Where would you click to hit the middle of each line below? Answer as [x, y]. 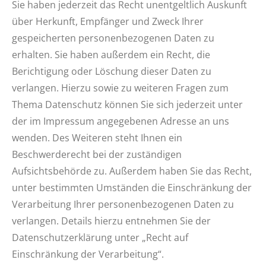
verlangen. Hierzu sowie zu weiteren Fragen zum [120, 88]
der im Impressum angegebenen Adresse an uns [121, 121]
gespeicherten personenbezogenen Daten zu [113, 38]
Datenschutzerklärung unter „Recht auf [100, 237]
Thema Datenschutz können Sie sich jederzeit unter [127, 104]
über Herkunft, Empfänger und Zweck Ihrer [108, 21]
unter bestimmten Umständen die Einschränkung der [132, 188]
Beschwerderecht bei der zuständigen [97, 154]
